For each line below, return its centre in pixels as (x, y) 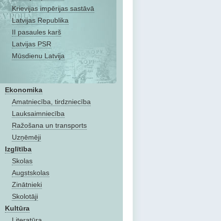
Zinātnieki (27, 184)
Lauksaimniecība (38, 113)
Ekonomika (24, 90)
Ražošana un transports (49, 125)
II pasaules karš (37, 32)
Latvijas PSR (32, 44)
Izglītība (18, 149)
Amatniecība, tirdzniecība (51, 102)
